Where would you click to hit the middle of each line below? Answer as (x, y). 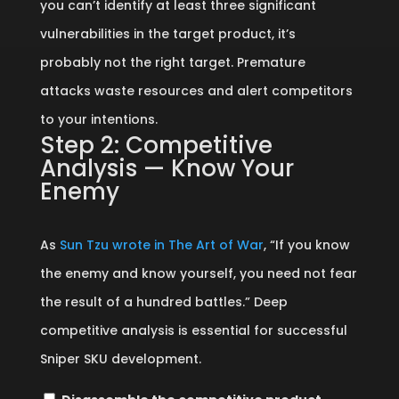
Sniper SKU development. (120, 359)
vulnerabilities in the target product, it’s (167, 34)
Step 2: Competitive (156, 145)
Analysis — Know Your (167, 168)
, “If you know (306, 245)
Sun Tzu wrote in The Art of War (161, 245)
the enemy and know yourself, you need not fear (198, 273)
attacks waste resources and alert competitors (196, 91)
